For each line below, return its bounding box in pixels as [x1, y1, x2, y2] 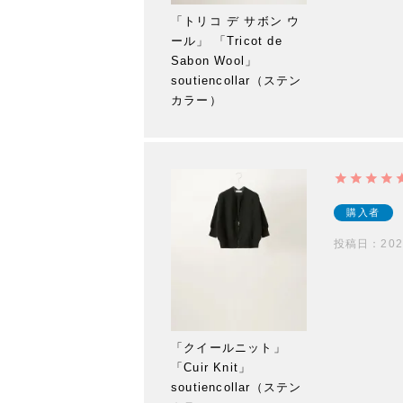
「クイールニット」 [171, 341, 286, 355]
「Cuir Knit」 [171, 361, 252, 375]
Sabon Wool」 [171, 53, 258, 67]
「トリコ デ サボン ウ [171, 13, 300, 28]
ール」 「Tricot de [171, 33, 282, 48]
